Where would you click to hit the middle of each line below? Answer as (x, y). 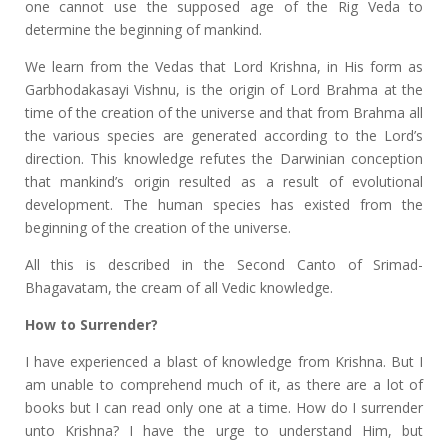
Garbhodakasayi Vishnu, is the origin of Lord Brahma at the (224, 89)
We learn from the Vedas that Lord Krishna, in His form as (224, 66)
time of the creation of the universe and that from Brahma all (224, 112)
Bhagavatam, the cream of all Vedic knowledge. (178, 287)
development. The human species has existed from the (224, 204)
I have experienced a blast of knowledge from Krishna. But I (224, 361)
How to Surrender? (91, 324)
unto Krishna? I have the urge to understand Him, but (224, 430)
